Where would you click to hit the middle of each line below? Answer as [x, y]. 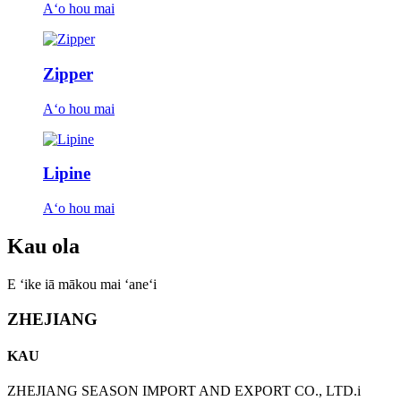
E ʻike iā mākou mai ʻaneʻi [82, 284]
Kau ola [43, 246]
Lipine [67, 174]
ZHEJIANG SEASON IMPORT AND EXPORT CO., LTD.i [184, 391]
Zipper [68, 73]
